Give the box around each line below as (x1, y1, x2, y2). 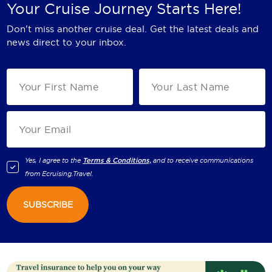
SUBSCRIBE (22, 199, 73, 211)
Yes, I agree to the (25, 156, 81, 165)
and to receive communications (153, 156, 254, 165)
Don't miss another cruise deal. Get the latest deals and (7, 22, 259, 35)
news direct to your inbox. (7, 36, 127, 48)
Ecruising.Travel (42, 169, 92, 178)
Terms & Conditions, (83, 156, 152, 165)
